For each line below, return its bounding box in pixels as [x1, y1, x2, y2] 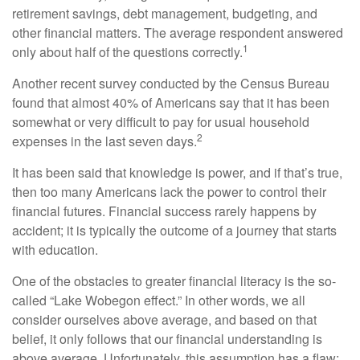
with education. [12, 240, 98, 259]
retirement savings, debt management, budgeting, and [12, 4, 317, 22]
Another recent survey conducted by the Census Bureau [12, 74, 329, 92]
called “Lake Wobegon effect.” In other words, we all [12, 291, 305, 309]
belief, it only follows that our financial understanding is [12, 329, 322, 348]
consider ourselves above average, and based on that [12, 310, 317, 329]
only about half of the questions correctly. [12, 43, 243, 61]
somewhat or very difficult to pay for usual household [12, 112, 309, 131]
